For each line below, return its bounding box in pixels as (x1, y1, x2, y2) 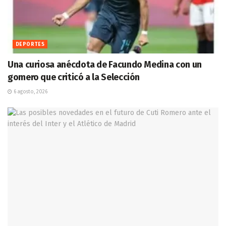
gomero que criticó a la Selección (8, 71, 140, 83)
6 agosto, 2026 (12, 88, 47, 95)
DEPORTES (16, 41, 45, 47)
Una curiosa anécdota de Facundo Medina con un (8, 59, 202, 70)
